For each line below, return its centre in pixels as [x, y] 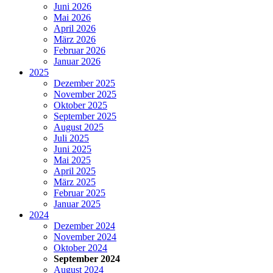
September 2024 [87, 258]
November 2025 [85, 94]
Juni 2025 [73, 149]
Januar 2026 [77, 61]
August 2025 [79, 127]
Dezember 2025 [84, 83]
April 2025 [75, 171]
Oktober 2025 [80, 105]
